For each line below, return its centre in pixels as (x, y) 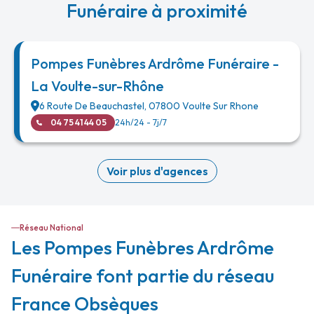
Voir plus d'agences (157, 171)
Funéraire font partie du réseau (143, 276)
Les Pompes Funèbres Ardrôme (143, 248)
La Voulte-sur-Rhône (97, 86)
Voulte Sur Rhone (220, 106)
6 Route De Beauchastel (92, 106)
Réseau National (52, 228)
